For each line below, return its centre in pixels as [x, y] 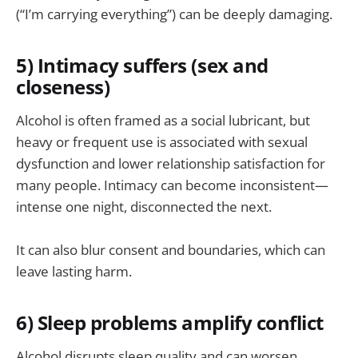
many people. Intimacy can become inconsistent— [172, 185]
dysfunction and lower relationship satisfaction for [171, 163]
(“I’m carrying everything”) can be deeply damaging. [174, 14]
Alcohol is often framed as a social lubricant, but [163, 120]
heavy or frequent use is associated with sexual [162, 141]
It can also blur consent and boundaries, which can [171, 249]
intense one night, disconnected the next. [144, 206]
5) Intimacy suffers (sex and [142, 66]
